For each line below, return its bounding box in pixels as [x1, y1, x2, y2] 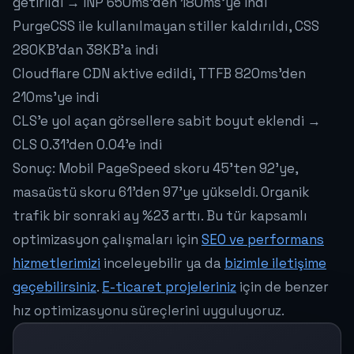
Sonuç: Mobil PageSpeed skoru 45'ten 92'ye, [13, 160, 298, 178]
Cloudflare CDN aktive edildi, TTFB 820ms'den [13, 65, 306, 83]
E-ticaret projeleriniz [102, 278, 236, 296]
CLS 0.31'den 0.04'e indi [13, 136, 162, 154]
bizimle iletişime [224, 254, 326, 273]
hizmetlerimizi [13, 254, 100, 273]
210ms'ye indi [13, 88, 99, 107]
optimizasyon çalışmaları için [13, 231, 201, 249]
